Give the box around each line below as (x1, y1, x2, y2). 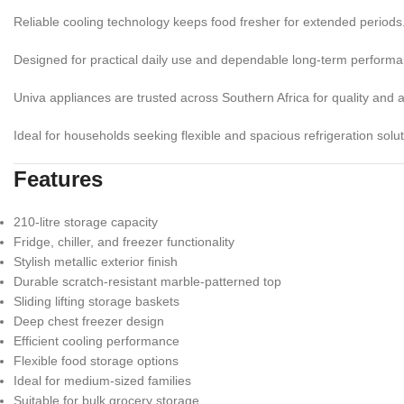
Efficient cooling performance (14, 333, 179, 348)
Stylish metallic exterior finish (14, 253, 178, 269)
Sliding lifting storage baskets (14, 293, 179, 308)
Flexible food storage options (14, 353, 179, 368)
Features (14, 166, 103, 191)
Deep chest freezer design (14, 313, 164, 328)
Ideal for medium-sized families (14, 372, 191, 388)
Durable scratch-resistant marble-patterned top (14, 273, 281, 289)
